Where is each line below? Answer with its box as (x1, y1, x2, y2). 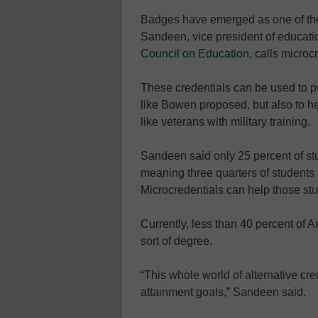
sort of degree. (141, 234, 212, 247)
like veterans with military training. (141, 115, 310, 128)
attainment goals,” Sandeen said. (141, 285, 306, 298)
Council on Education (141, 47, 249, 60)
